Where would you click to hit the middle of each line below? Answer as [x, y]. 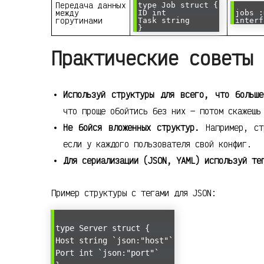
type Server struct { [103, 228]
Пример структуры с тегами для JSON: [134, 193]
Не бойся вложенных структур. [131, 128]
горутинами [79, 21]
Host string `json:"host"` [114, 241]
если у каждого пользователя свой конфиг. [157, 144]
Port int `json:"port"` [107, 253]
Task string [164, 21]
